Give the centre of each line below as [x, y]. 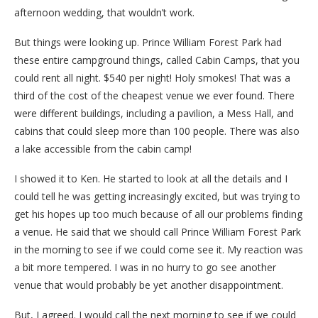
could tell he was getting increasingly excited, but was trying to [157, 196]
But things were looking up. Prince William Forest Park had [148, 42]
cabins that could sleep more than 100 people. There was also [157, 131]
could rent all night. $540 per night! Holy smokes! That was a [152, 77]
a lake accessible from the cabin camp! [103, 148]
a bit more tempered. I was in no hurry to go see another [145, 267]
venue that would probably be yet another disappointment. [149, 285]
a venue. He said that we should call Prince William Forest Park [158, 231]
